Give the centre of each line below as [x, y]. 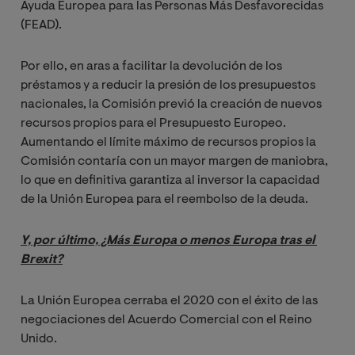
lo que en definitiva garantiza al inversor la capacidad [170, 181]
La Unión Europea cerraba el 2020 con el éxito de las [169, 302]
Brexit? [42, 260]
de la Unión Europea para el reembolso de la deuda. [164, 200]
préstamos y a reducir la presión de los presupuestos [168, 86]
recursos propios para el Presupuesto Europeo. [153, 124]
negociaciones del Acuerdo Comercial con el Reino [166, 321]
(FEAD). [41, 26]
